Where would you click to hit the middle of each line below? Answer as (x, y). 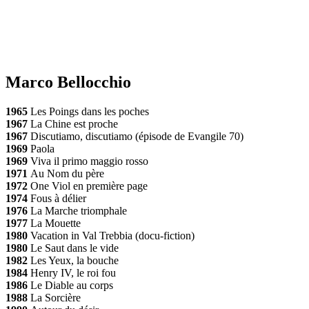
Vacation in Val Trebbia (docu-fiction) (111, 235)
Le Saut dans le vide (73, 248)
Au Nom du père (67, 173)
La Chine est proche (73, 123)
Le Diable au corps (70, 285)
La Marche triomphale (79, 210)
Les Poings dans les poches (88, 111)
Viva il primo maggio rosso (89, 161)
